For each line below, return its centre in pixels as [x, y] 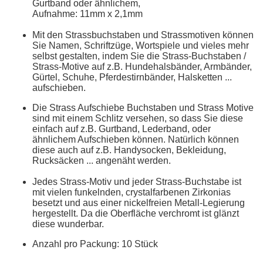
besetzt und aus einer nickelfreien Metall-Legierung [139, 203]
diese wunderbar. [68, 224]
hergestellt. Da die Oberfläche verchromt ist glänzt [136, 213]
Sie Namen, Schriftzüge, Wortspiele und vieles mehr [141, 45]
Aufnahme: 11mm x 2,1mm [87, 14]
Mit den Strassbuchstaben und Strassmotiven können [143, 35]
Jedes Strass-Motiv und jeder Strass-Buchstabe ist [137, 181]
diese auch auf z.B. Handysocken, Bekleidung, [129, 150]
